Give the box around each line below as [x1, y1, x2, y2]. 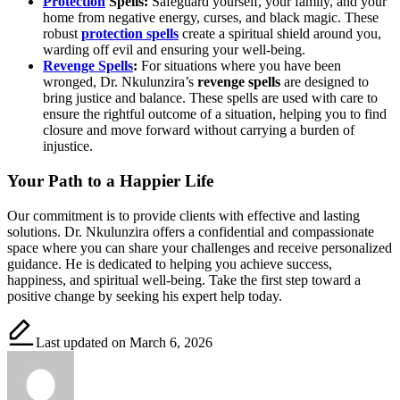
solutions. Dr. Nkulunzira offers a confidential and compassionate [7, 223, 374, 239]
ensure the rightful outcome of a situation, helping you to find [43, 106, 387, 122]
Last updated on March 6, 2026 [36, 334, 212, 350]
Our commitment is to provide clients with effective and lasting [7, 207, 360, 223]
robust [43, 26, 81, 42]
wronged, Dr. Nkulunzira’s [43, 74, 197, 90]
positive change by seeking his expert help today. [7, 287, 282, 304]
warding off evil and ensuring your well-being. [43, 42, 305, 58]
